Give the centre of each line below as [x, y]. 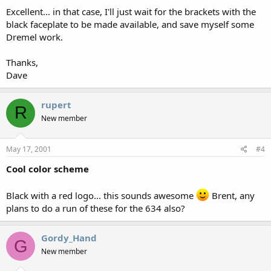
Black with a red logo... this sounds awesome [101, 195]
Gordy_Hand [69, 238]
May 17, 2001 [29, 149]
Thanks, [22, 62]
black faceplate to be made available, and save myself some [130, 24]
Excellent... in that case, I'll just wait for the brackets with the [131, 11]
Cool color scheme [47, 169]
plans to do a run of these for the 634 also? [96, 208]
